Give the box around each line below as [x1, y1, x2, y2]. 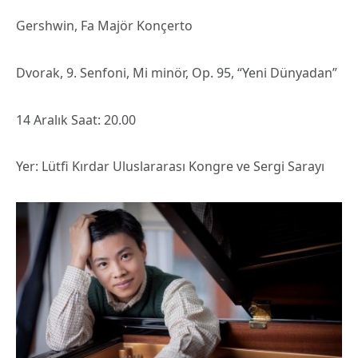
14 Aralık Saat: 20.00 [16, 110, 136, 129]
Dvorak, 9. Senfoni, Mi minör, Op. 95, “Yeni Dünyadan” [16, 64, 337, 82]
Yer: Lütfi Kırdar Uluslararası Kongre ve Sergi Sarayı [16, 157, 324, 176]
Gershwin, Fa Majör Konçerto [16, 17, 193, 35]
